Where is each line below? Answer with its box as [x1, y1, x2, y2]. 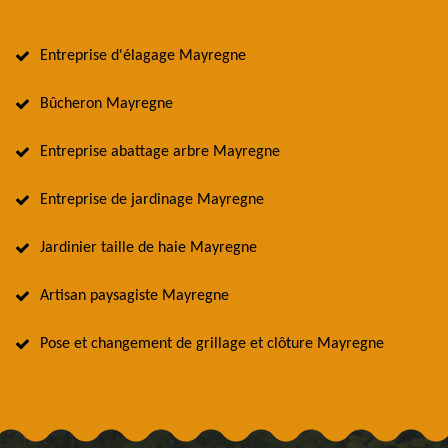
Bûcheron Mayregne [40, 96, 173, 113]
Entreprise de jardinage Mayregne [40, 192, 264, 209]
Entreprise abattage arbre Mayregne [40, 144, 280, 161]
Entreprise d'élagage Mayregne [40, 48, 246, 65]
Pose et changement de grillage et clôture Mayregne [40, 336, 384, 353]
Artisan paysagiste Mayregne [40, 288, 229, 305]
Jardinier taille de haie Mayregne [40, 240, 257, 257]
